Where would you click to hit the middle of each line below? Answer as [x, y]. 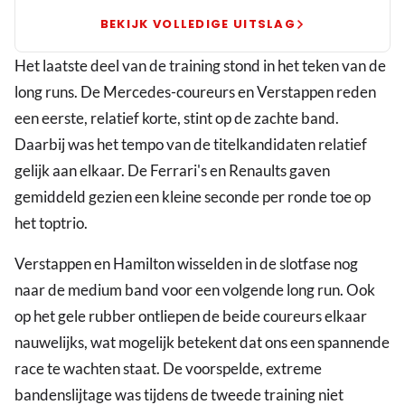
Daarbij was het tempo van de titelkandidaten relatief [191, 145]
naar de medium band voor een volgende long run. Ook [195, 290]
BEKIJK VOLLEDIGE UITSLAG [198, 24]
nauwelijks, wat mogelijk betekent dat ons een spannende [202, 343]
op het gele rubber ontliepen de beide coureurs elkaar [191, 316]
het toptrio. [51, 223]
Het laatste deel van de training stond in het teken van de [200, 66]
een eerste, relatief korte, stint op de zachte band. [177, 118]
